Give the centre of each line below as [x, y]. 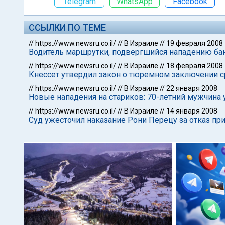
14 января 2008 [192, 111]
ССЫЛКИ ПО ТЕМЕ [67, 27]
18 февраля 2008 [195, 66]
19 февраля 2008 [195, 43]
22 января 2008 [192, 88]
